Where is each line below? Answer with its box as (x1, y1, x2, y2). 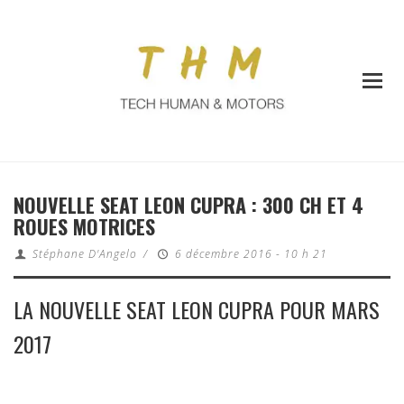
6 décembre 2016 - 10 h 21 (174, 246, 327, 262)
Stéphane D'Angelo (32, 246, 137, 262)
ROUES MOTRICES (14, 212, 155, 242)
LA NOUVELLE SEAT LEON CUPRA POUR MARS (14, 293, 380, 326)
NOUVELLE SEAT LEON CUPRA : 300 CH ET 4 (14, 190, 363, 220)
